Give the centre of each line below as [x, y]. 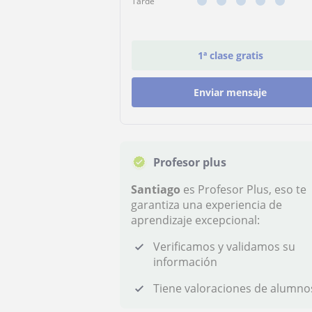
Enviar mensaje [231, 92]
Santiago [156, 189]
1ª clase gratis [230, 55]
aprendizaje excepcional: [195, 220]
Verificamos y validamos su [224, 247]
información [185, 262]
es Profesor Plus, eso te [243, 189]
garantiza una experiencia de [206, 205]
